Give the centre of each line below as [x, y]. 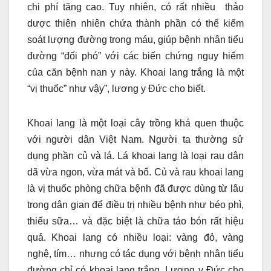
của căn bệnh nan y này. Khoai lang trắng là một [135, 73]
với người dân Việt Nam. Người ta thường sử [135, 140]
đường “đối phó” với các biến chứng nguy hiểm [135, 56]
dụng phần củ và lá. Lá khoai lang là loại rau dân [135, 156]
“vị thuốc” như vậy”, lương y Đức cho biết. [116, 89]
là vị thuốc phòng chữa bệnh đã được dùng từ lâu [135, 189]
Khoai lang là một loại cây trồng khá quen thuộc [135, 123]
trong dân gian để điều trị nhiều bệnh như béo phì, [135, 205]
